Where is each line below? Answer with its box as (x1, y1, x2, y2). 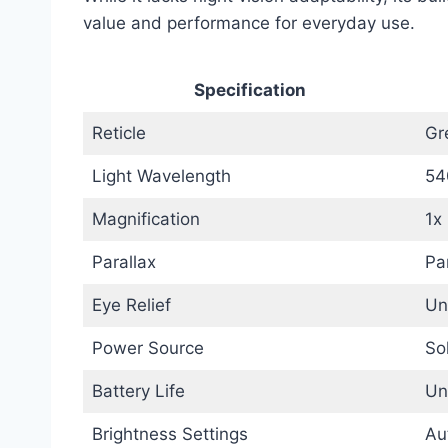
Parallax (91, 251, 156, 272)
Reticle (91, 122, 146, 143)
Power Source (91, 337, 204, 358)
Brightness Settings (91, 423, 248, 444)
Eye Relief (91, 294, 171, 315)
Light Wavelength (91, 165, 231, 186)
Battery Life (91, 380, 185, 401)
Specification (193, 79, 306, 100)
